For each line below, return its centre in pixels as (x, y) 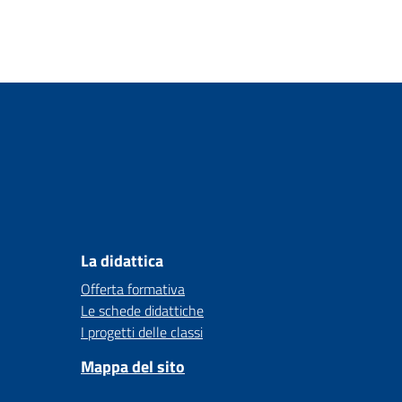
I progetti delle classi (142, 332)
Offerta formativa (133, 289)
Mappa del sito (133, 367)
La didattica (122, 261)
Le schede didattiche (142, 310)
